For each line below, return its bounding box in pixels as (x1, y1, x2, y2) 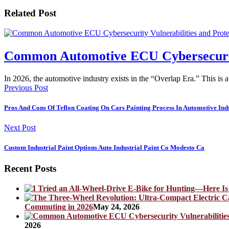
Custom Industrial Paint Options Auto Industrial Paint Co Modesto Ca (4, 144, 204, 152)
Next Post (4, 123, 36, 132)
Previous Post (4, 83, 48, 92)
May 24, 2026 (93, 202, 140, 211)
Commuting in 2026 (25, 202, 93, 211)
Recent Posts (4, 163, 56, 174)
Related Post (4, 8, 56, 19)
